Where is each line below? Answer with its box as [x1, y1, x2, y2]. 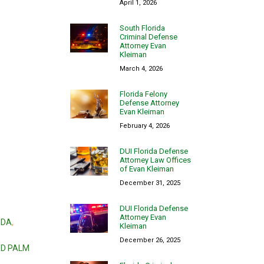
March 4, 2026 [120, 64, 163, 72]
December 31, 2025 [120, 179, 181, 187]
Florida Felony [120, 89, 168, 98]
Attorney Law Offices [120, 155, 192, 164]
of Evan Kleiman [120, 164, 174, 173]
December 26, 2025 [120, 236, 181, 244]
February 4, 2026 [120, 121, 170, 130]
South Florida [120, 23, 166, 32]
